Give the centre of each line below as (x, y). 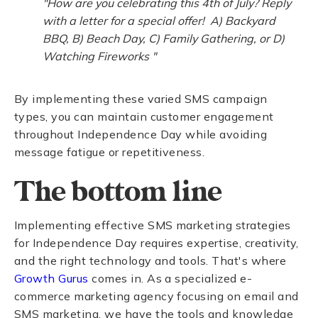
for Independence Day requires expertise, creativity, (157, 243)
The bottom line (118, 192)
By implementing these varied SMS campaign (141, 99)
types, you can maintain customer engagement (144, 116)
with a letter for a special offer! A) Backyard (159, 21)
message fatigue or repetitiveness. (110, 152)
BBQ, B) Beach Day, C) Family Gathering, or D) (164, 38)
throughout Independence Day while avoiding (141, 134)
